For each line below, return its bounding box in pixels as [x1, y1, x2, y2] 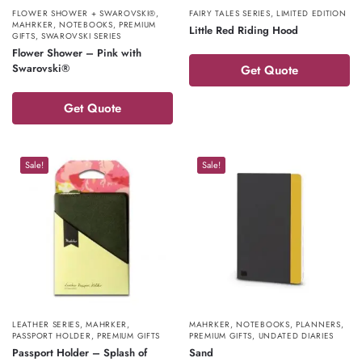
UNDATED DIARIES [258, 330, 335, 342]
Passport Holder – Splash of [12, 345, 147, 360]
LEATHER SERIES [12, 318, 80, 330]
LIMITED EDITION [276, 7, 347, 19]
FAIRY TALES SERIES [189, 7, 271, 19]
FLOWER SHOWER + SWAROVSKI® [12, 7, 157, 19]
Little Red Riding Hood [189, 23, 298, 38]
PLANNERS [296, 318, 341, 330]
